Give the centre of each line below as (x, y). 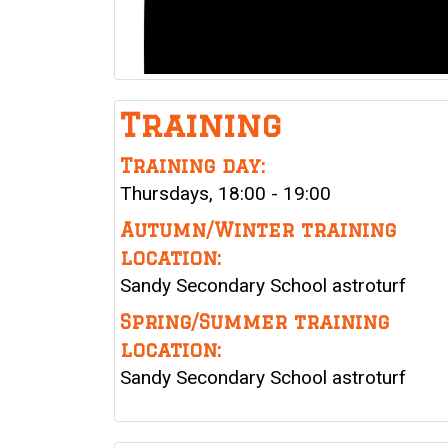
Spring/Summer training (254, 322)
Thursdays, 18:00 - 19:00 (225, 194)
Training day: (192, 166)
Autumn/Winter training (258, 230)
